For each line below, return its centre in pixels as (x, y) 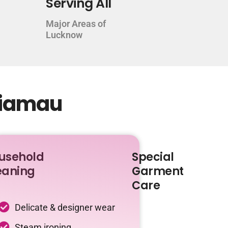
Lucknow (64, 35)
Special (153, 157)
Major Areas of (76, 24)
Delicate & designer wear (65, 207)
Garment (158, 171)
